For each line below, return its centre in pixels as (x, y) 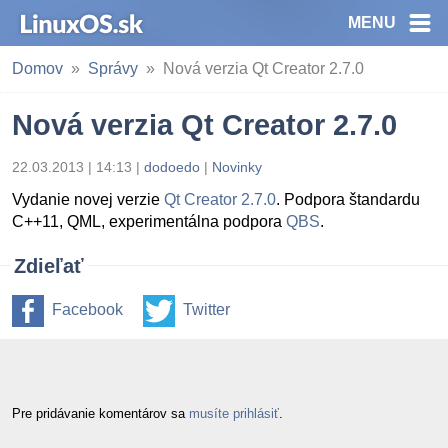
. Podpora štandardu (348, 199)
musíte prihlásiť (234, 413)
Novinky (237, 167)
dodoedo (172, 167)
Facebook (87, 309)
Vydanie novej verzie (88, 199)
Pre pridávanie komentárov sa (100, 413)
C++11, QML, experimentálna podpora (149, 221)
